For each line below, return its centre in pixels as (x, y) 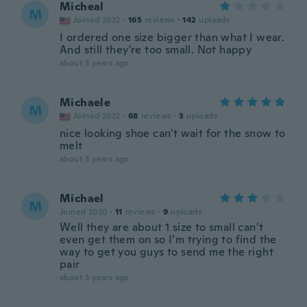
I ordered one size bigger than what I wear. (172, 37)
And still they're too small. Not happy (156, 50)
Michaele (85, 102)
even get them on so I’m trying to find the (168, 240)
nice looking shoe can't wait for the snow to (173, 133)
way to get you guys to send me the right (167, 252)
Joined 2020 (84, 212)
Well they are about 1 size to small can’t (162, 227)
